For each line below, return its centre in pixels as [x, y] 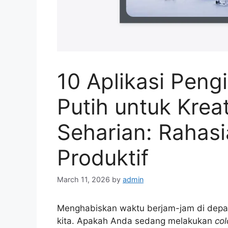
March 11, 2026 [83, 179]
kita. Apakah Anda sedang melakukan [136, 221]
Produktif [103, 157]
